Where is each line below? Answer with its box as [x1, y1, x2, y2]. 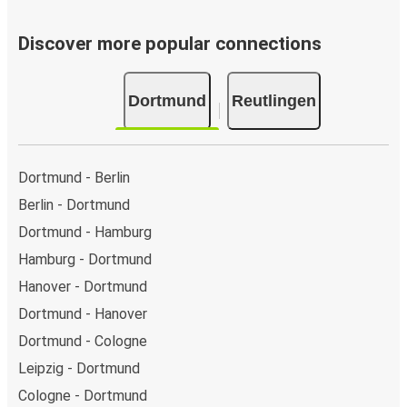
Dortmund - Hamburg [18, 223, 152, 241]
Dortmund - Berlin [18, 169, 130, 186]
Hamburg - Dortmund [18, 251, 152, 268]
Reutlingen [231, 92, 316, 110]
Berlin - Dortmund [18, 196, 130, 213]
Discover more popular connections [18, 32, 322, 55]
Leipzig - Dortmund [18, 360, 140, 377]
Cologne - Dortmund [18, 387, 147, 404]
